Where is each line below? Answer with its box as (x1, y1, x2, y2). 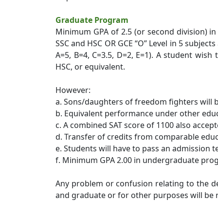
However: (55, 85, 91, 95)
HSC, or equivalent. (55, 61, 125, 72)
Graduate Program (55, 15, 128, 25)
